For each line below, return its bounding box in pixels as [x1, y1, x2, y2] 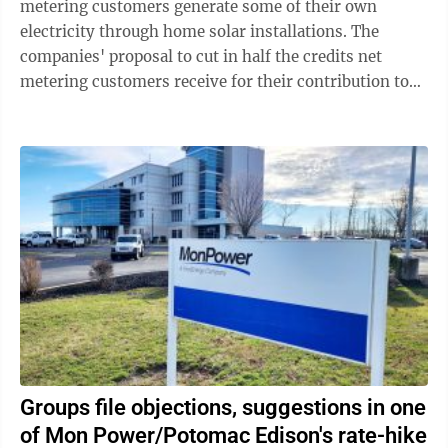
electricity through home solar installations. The [20, 22, 379, 41]
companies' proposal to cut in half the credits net [20, 47, 382, 66]
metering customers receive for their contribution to [20, 72, 409, 91]
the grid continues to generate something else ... [20, 97, 375, 116]
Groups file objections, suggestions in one [20, 395, 426, 420]
